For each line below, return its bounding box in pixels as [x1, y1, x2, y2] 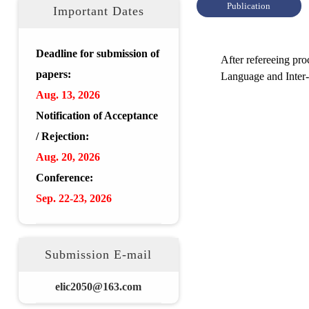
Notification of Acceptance [35, 110, 158, 121]
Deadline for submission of [35, 48, 159, 59]
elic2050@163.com [55, 281, 142, 292]
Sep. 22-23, [35, 192, 90, 204]
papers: [35, 68, 71, 80]
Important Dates [52, 4, 144, 18]
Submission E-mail [45, 248, 152, 261]
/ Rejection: [35, 130, 89, 142]
